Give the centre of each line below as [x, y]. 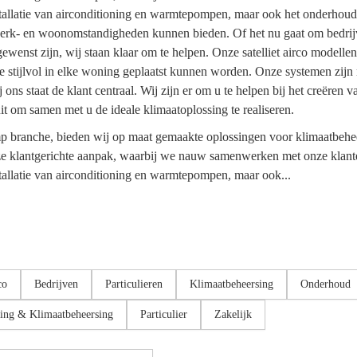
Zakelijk [233, 314]
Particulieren [134, 284]
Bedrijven [56, 284]
